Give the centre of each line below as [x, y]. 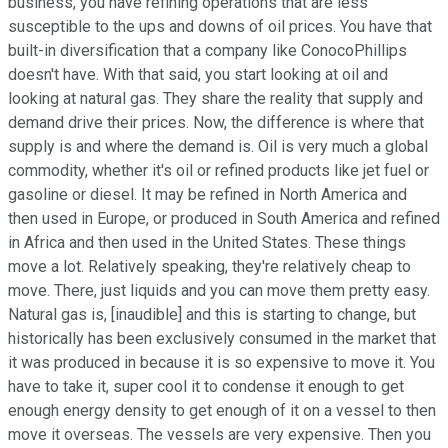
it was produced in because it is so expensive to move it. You [221, 362]
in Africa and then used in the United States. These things [207, 242]
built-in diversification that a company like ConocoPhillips [207, 50]
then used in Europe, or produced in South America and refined [224, 218]
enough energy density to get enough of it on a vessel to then [222, 410]
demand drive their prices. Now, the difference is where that [216, 122]
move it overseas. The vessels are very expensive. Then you [219, 434]
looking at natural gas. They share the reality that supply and [215, 98]
